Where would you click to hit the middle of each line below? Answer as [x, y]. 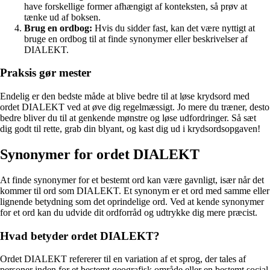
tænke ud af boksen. [62, 17]
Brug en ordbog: [58, 28]
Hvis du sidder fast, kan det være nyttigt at [174, 28]
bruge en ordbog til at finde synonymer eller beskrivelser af [136, 39]
